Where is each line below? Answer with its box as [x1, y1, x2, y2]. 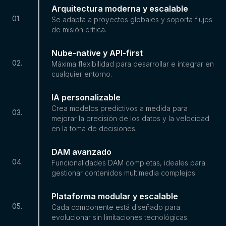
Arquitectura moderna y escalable [51, 3, 188, 14]
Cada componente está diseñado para [51, 202, 180, 211]
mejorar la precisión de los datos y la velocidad [51, 114, 209, 123]
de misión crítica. [51, 25, 106, 34]
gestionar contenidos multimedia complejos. [51, 168, 197, 177]
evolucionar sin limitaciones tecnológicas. [51, 212, 189, 221]
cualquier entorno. [51, 69, 112, 78]
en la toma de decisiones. [51, 124, 137, 133]
